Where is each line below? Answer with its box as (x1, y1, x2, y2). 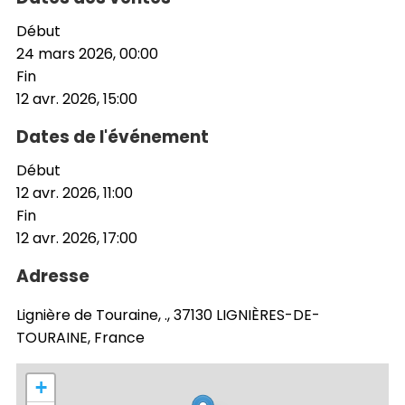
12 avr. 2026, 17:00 (16, 227, 137, 249)
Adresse (16, 263, 89, 288)
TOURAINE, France (16, 326, 145, 348)
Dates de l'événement (16, 124, 209, 149)
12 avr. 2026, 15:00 (16, 88, 137, 109)
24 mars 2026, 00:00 (16, 42, 158, 64)
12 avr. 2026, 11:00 (16, 182, 133, 203)
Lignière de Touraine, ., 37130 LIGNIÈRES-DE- (16, 304, 320, 325)
